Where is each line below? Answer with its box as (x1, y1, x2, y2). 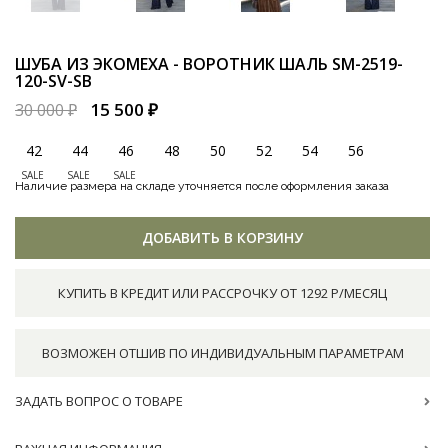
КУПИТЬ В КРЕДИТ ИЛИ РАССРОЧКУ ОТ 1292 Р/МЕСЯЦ (58, 284, 387, 302)
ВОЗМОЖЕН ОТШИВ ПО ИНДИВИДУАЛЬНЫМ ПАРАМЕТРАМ (41, 344, 404, 362)
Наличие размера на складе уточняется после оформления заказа (15, 179, 389, 193)
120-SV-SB (15, 70, 92, 92)
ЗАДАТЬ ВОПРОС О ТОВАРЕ (15, 392, 183, 410)
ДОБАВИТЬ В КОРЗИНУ (142, 228, 303, 247)
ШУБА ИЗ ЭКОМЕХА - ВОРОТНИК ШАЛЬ (15, 53, 332, 75)
